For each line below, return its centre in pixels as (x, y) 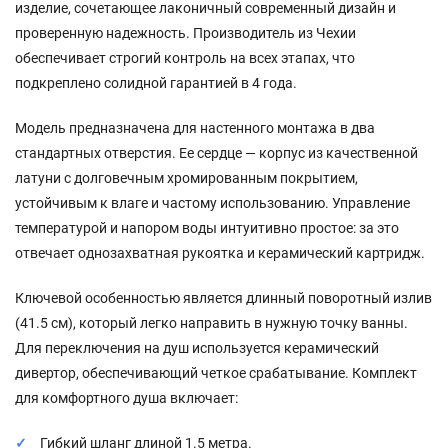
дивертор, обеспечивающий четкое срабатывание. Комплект (216, 373)
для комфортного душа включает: (126, 398)
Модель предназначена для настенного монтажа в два (195, 128)
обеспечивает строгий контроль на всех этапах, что (185, 58)
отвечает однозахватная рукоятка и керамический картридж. (220, 253)
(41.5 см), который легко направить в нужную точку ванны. (211, 323)
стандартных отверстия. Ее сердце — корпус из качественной (216, 153)
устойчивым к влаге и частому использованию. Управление (212, 203)
